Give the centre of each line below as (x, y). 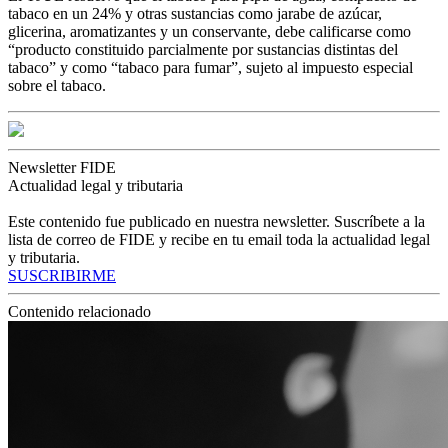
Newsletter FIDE (62, 167)
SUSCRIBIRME (62, 275)
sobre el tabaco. (57, 85)
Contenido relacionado (79, 311)
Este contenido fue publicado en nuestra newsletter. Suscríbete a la (216, 221)
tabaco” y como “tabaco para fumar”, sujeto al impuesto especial (210, 67)
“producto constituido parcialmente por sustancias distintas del (203, 49)
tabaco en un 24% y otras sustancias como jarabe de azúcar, (195, 13)
